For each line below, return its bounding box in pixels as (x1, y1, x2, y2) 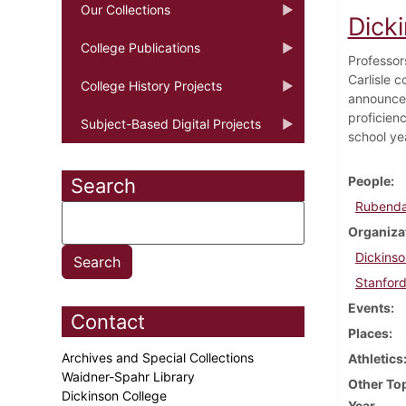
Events (347, 299, 391, 315)
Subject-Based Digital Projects (81, 115, 261, 131)
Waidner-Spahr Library (62, 368, 198, 384)
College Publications (81, 39, 200, 55)
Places (347, 324, 389, 341)
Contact (71, 309, 145, 333)
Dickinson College (62, 387, 170, 403)
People (347, 172, 391, 188)
